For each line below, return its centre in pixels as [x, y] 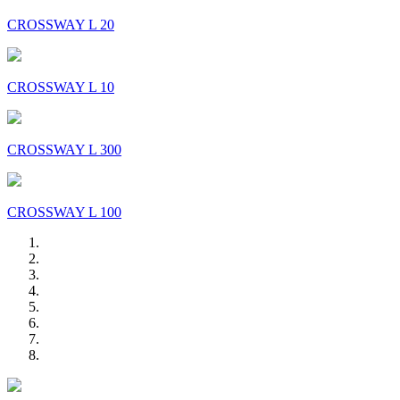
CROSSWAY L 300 [64, 150]
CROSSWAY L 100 [64, 212]
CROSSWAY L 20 [61, 25]
